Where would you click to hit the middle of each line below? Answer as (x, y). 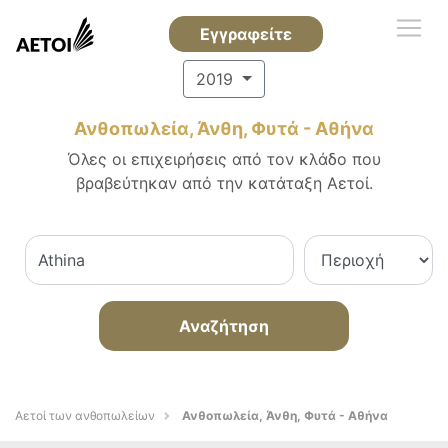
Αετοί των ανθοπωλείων (85, 415)
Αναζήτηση (224, 326)
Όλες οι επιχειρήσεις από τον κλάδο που (224, 159)
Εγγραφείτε (245, 34)
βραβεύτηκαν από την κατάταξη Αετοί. (224, 183)
